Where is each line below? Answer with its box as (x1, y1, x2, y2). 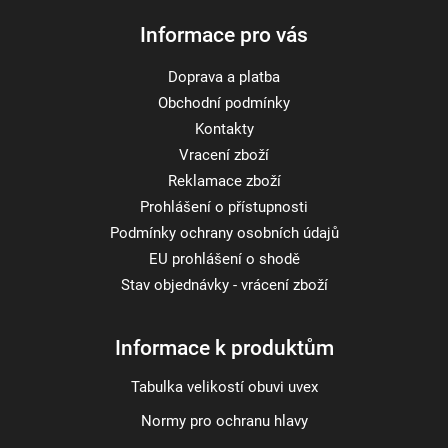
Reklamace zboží (167, 172, 281, 190)
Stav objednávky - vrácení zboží (120, 276, 328, 294)
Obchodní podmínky (158, 94, 290, 112)
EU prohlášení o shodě (148, 250, 300, 268)
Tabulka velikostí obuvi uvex (130, 379, 318, 397)
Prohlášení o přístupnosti (140, 198, 308, 216)
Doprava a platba (168, 68, 280, 86)
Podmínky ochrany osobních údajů (109, 224, 339, 242)
